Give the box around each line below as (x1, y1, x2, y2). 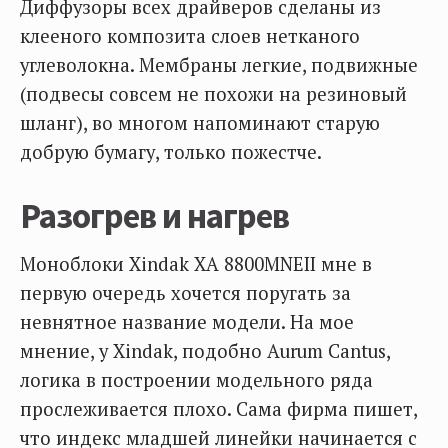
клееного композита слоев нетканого (20, 24, 360, 49)
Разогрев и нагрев (20, 194, 290, 239)
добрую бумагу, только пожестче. (20, 140, 322, 165)
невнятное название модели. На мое (20, 310, 354, 335)
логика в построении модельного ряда (20, 368, 373, 393)
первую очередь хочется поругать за (20, 281, 351, 306)
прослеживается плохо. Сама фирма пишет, (20, 397, 417, 422)
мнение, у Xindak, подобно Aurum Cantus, (20, 339, 390, 364)
